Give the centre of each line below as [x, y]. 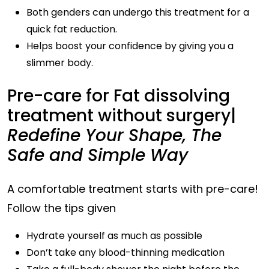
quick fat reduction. [72, 29]
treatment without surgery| [122, 116]
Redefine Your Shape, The [114, 135]
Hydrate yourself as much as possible [114, 236]
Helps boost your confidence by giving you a [130, 46]
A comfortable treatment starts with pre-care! [133, 189]
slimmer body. [60, 63]
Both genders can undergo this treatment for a [138, 12]
